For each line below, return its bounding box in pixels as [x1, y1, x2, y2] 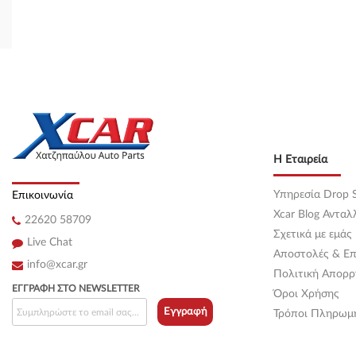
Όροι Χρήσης [273, 288, 339, 300]
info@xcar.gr [27, 259, 87, 271]
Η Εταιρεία [273, 154, 327, 166]
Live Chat [27, 237, 72, 249]
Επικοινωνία [12, 190, 73, 202]
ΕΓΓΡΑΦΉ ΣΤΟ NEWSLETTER [12, 284, 140, 294]
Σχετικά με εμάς [273, 229, 352, 241]
